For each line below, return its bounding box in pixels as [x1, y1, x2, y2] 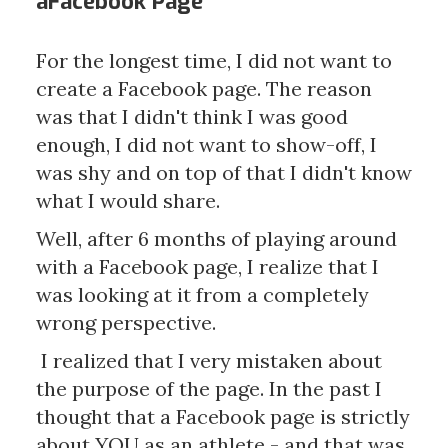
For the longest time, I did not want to [35, 48, 392, 73]
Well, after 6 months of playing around [35, 226, 397, 251]
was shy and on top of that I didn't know [35, 160, 412, 185]
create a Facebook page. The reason [35, 76, 372, 101]
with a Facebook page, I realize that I [35, 254, 379, 279]
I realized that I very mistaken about [35, 348, 382, 373]
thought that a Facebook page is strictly [35, 404, 410, 429]
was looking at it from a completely [35, 282, 369, 307]
